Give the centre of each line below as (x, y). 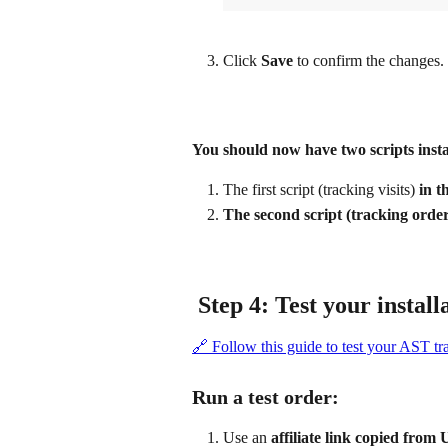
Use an (247, 437)
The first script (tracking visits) (319, 190)
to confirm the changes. (368, 60)
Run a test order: (265, 396)
